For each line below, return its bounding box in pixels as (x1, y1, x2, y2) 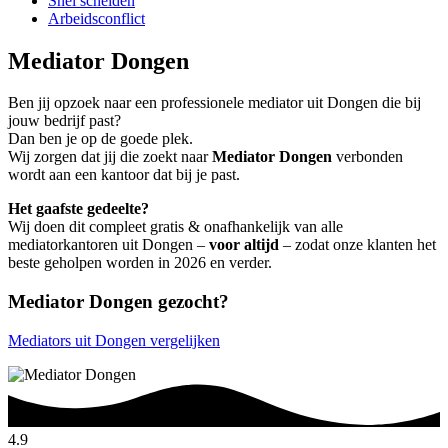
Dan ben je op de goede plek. (8, 130, 193, 148)
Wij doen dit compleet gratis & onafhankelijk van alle (8, 218, 343, 236)
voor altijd (209, 236, 279, 254)
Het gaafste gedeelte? (8, 200, 149, 218)
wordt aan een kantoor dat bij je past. (8, 166, 240, 184)
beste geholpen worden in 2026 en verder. (8, 254, 272, 272)
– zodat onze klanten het (279, 236, 436, 254)
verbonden (332, 148, 403, 166)
